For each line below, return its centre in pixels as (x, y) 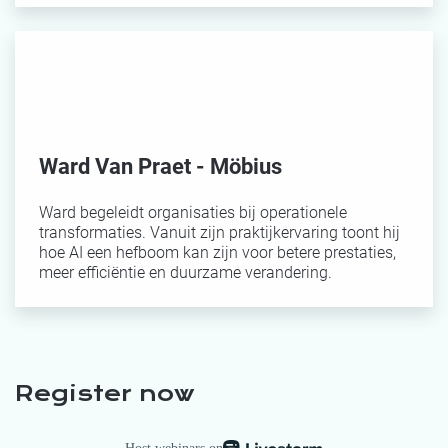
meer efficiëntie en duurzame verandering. (185, 272)
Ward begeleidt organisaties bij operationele (193, 212)
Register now (105, 393)
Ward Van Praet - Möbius (160, 166)
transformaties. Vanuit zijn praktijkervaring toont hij (219, 232)
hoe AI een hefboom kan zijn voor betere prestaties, (217, 252)
